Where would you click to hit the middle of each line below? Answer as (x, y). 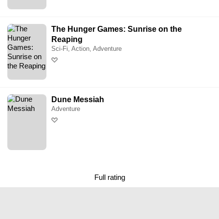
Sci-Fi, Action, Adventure (87, 48)
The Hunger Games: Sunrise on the (117, 29)
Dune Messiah (78, 100)
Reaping (67, 39)
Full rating (109, 177)
